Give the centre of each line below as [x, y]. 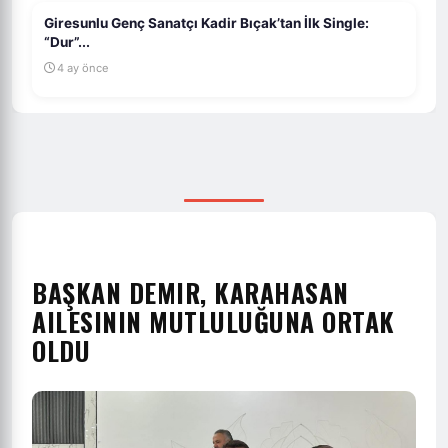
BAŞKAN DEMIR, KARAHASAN [190, 292]
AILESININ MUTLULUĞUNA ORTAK [213, 321]
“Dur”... [67, 42]
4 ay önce [83, 68]
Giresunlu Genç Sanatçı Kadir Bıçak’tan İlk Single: [206, 23]
